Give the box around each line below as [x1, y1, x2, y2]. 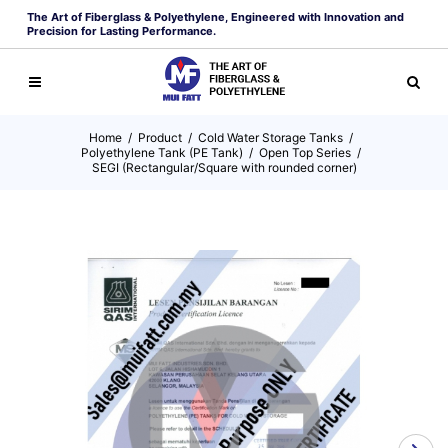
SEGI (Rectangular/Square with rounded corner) [91, 160, 357, 175]
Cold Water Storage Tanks [198, 130, 343, 145]
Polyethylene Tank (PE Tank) [81, 145, 243, 160]
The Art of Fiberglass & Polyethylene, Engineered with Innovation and [27, 10, 404, 24]
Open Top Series [259, 145, 351, 160]
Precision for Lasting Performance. [27, 24, 216, 38]
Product [138, 130, 182, 145]
